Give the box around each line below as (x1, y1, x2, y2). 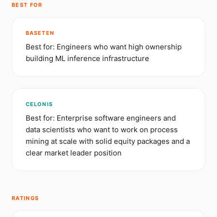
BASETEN (26, 30, 54, 36)
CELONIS (26, 101, 53, 108)
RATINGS (12, 195, 39, 201)
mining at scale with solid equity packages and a (26, 137, 190, 146)
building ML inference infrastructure (26, 54, 149, 63)
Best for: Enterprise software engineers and (26, 113, 176, 123)
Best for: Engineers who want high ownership (26, 42, 182, 51)
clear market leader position (26, 148, 122, 157)
